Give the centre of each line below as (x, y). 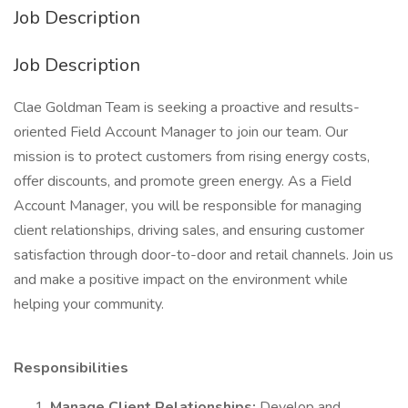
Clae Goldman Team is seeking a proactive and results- (187, 107)
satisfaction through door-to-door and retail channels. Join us (204, 255)
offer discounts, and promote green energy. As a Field (183, 181)
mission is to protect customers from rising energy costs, (192, 157)
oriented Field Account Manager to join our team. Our (181, 132)
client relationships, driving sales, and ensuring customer (189, 230)
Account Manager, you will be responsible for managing (188, 206)
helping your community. (89, 304)
